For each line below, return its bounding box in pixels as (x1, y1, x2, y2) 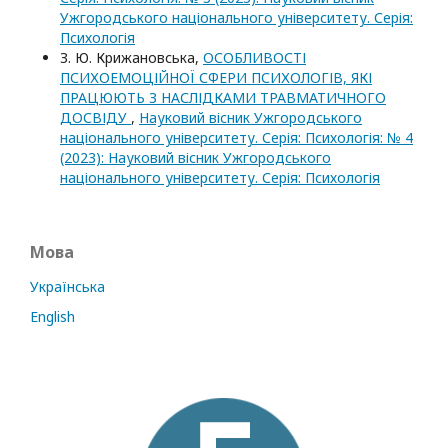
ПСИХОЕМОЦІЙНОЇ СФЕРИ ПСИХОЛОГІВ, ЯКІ (60, 67, 372, 87)
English (30, 306, 75, 326)
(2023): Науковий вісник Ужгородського (60, 147, 331, 167)
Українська (30, 276, 105, 296)
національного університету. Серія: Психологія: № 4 (60, 127, 413, 147)
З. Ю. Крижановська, (60, 47, 203, 67)
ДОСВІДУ (60, 107, 131, 127)
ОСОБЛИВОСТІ (203, 47, 306, 67)
